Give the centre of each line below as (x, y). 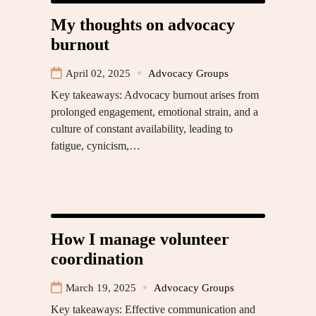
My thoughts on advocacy (143, 24)
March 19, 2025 (101, 287)
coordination (97, 259)
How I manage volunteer (140, 239)
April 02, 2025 (98, 73)
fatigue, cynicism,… (96, 145)
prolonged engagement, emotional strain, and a (154, 111)
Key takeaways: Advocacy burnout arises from (155, 95)
